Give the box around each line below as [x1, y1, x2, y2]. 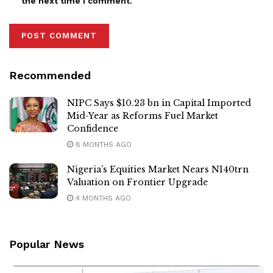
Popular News [9, 238, 84, 251]
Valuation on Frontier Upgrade [67, 177, 208, 188]
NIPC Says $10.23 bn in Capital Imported [67, 97, 251, 109]
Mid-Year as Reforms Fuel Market [67, 110, 218, 122]
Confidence [67, 123, 118, 135]
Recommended [9, 69, 91, 82]
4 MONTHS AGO [73, 194, 131, 203]
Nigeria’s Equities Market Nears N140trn [67, 164, 249, 175]
